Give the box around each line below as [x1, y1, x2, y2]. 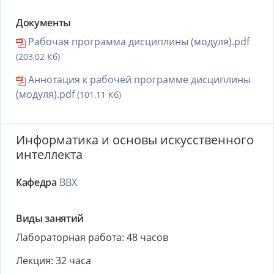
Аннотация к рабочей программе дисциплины [26, 73, 251, 86]
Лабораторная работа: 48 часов [16, 231, 168, 244]
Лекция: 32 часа [16, 254, 91, 267]
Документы [16, 16, 71, 29]
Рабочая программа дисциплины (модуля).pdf [26, 35, 250, 48]
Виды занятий [16, 212, 84, 225]
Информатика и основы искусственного [16, 131, 254, 148]
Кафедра [16, 176, 57, 189]
